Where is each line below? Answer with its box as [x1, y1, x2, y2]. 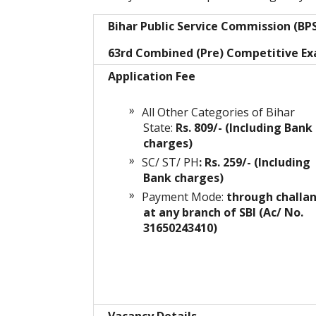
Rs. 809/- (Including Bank [176, 120, 312, 136]
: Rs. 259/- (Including [199, 154, 310, 171]
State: [143, 120, 176, 136]
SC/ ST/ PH [142, 154, 199, 171]
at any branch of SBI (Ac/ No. [143, 205, 303, 221]
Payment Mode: [142, 189, 226, 205]
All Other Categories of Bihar [142, 104, 295, 121]
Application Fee [108, 68, 195, 85]
